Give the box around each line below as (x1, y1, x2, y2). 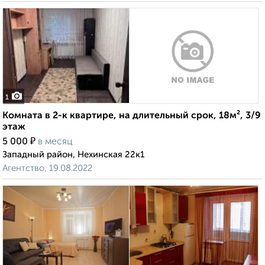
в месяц (38, 137, 73, 147)
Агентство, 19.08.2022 (2, 164, 92, 173)
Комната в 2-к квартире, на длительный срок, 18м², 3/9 (2, 111, 261, 121)
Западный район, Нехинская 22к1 (2, 150, 144, 160)
